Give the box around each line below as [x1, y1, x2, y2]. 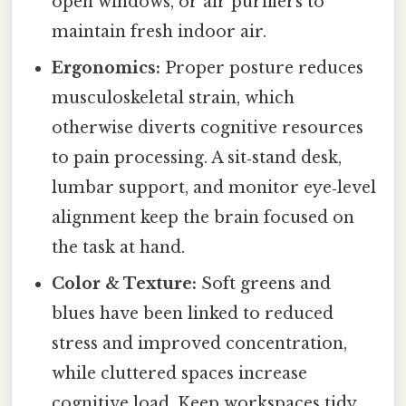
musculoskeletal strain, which [52, 88, 295, 109]
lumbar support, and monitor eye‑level [52, 178, 377, 198]
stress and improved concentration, [52, 333, 348, 354]
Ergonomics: [52, 58, 161, 79]
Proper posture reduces [160, 58, 364, 79]
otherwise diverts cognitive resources [52, 118, 364, 139]
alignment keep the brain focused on [52, 208, 355, 228]
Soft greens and [197, 274, 332, 295]
